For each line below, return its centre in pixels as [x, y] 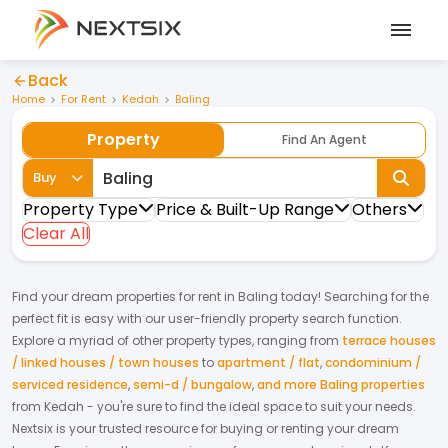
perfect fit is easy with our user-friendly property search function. [207, 318]
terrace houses [389, 340]
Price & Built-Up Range [245, 209]
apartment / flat [268, 362]
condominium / [373, 362]
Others [379, 209]
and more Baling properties [341, 384]
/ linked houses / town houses [105, 362]
